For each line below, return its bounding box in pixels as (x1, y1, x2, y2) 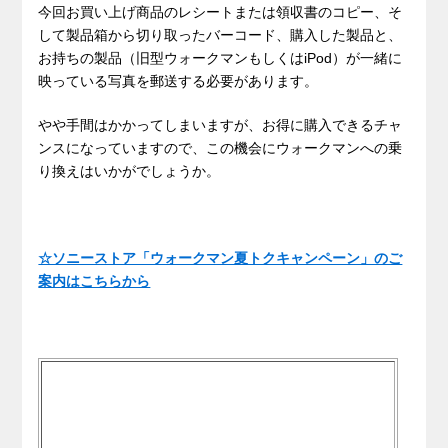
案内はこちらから (38, 273, 151, 290)
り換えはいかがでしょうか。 (38, 162, 221, 179)
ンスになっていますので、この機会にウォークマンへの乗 (38, 139, 403, 156)
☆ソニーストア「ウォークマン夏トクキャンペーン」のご (38, 250, 403, 267)
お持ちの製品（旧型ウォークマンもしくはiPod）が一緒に (38, 49, 403, 66)
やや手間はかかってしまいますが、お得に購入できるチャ (38, 116, 403, 133)
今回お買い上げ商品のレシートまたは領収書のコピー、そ (38, 3, 403, 20)
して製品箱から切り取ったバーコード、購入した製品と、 (38, 26, 403, 43)
